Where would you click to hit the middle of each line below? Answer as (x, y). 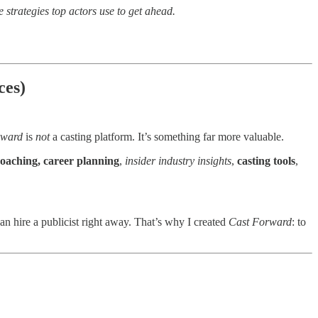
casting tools (266, 161)
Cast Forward (260, 222)
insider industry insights (178, 161)
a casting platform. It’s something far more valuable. (167, 137)
